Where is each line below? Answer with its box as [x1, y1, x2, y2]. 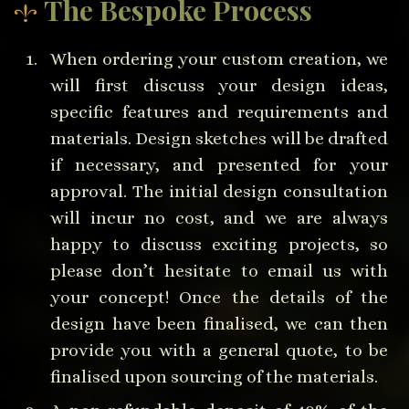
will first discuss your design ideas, [50, 75, 388, 95]
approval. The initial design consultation [50, 181, 388, 201]
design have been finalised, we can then [50, 313, 388, 333]
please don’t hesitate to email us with [50, 260, 388, 280]
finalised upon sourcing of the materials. [50, 366, 378, 386]
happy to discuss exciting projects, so [50, 234, 388, 254]
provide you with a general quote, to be [50, 340, 388, 360]
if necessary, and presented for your [50, 154, 388, 174]
